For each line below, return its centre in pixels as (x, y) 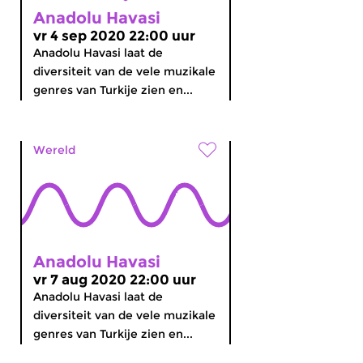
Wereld (54, 150)
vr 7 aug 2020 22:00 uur (115, 280)
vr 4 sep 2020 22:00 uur (114, 36)
